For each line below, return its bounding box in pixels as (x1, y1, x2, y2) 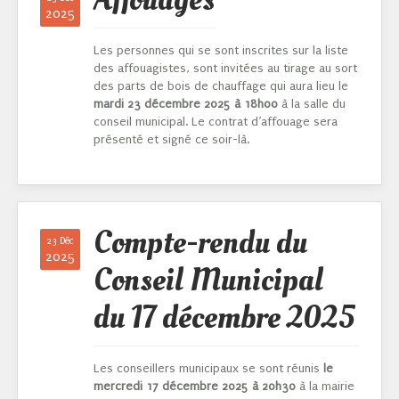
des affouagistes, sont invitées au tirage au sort (94, 61, 357, 76)
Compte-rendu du (94, 221, 307, 266)
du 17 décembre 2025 (94, 296, 354, 341)
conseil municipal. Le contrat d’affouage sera (94, 115, 338, 129)
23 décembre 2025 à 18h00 (124, 97, 278, 111)
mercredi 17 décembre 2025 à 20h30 (94, 379, 296, 394)
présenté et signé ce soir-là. (94, 133, 249, 147)
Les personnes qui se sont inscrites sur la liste (94, 44, 348, 58)
